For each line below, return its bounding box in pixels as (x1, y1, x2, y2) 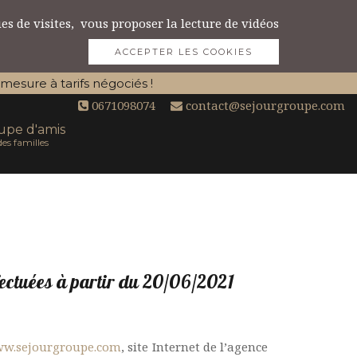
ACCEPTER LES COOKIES (115, 46, 253, 57)
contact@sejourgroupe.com (182, 97, 345, 113)
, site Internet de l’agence (121, 339, 269, 355)
